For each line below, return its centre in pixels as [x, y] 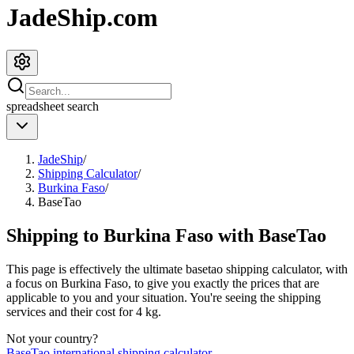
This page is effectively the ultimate [96, 269]
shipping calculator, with [285, 269]
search [81, 106]
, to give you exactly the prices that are [224, 283]
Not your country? [52, 338]
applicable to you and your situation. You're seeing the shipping [164, 297]
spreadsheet [35, 106]
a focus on [34, 283]
